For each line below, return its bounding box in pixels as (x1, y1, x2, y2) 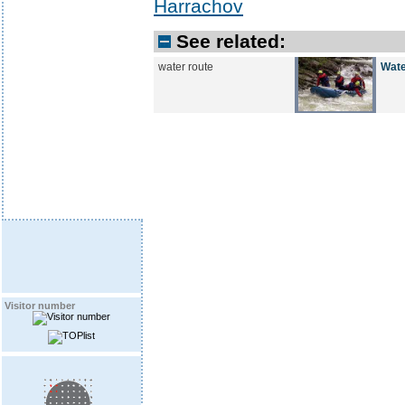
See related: (176, 31, 286, 52)
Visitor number (5, 300, 75, 311)
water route (158, 61, 213, 73)
